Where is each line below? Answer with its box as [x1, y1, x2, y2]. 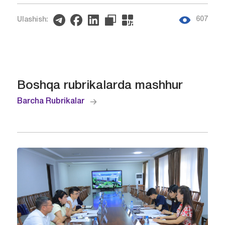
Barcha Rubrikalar [17, 97, 84, 105]
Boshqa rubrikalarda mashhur [17, 80, 183, 91]
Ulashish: [17, 16, 48, 23]
